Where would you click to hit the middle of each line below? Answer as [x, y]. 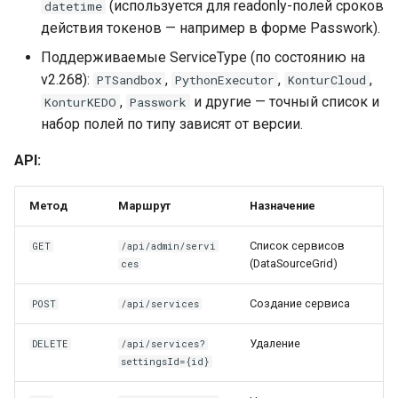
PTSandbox [129, 80]
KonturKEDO [80, 102]
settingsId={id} [166, 362]
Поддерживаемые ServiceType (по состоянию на [203, 57]
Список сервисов [297, 246]
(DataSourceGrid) [294, 263]
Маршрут [144, 206]
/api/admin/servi [169, 246]
